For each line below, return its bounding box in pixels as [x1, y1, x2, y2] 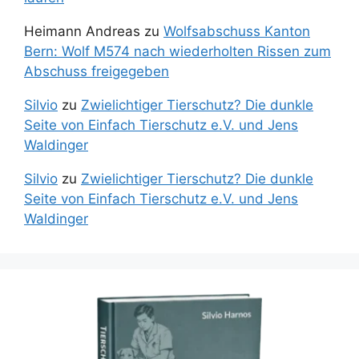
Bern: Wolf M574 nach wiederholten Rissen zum [24, 43, 331, 60]
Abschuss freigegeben [24, 63, 169, 80]
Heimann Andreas [24, 23, 140, 40]
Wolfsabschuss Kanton [163, 23, 310, 40]
